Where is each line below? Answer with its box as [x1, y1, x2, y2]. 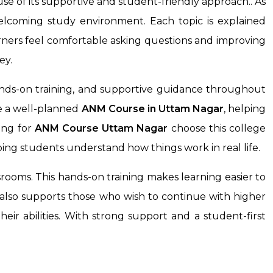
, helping [223, 103, 266, 115]
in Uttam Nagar [147, 103, 224, 115]
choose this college [168, 122, 266, 135]
